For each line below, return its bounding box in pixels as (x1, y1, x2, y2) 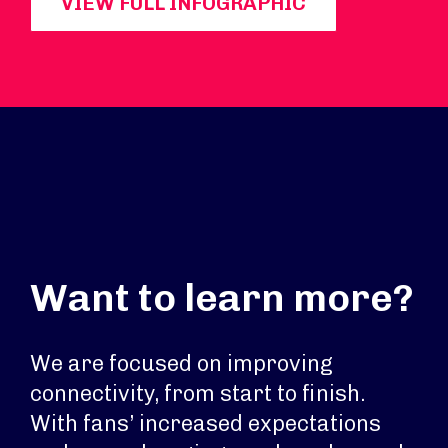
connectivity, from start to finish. (30, 380, 366, 407)
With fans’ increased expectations (30, 410, 381, 437)
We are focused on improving (30, 350, 333, 377)
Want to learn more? (30, 275, 414, 321)
